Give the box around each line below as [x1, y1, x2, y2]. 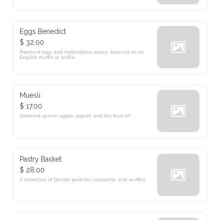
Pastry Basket [20, 155, 62, 163]
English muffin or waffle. [20, 55, 77, 60]
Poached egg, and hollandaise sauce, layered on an [20, 49, 145, 55]
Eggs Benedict [20, 27, 66, 35]
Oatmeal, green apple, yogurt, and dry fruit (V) [20, 113, 131, 118]
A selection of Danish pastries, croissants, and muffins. [20, 177, 147, 182]
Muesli [20, 91, 41, 99]
